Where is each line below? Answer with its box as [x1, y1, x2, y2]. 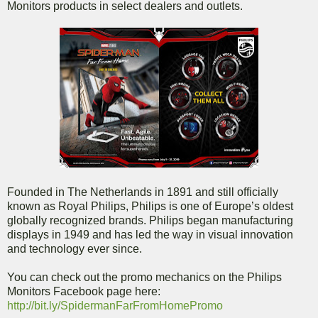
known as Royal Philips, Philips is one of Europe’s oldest [7, 200, 293, 213]
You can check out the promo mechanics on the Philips [7, 271, 282, 284]
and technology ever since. [7, 243, 142, 256]
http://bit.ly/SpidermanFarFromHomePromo [7, 300, 223, 312]
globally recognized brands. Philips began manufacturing [7, 214, 293, 227]
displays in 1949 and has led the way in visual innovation [7, 229, 293, 241]
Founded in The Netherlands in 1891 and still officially [7, 186, 278, 199]
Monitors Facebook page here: [7, 285, 160, 298]
